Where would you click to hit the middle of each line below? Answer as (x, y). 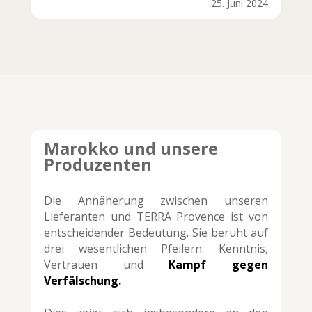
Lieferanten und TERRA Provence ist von (156, 217)
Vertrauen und (106, 265)
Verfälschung (81, 281)
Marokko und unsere (131, 148)
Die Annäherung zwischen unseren (156, 201)
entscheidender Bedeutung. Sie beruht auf (156, 233)
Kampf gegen (219, 265)
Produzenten (97, 164)
